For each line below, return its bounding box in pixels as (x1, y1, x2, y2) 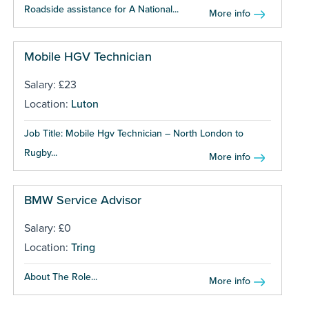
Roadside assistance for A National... (23, 3, 179, 15)
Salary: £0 (23, 221, 71, 235)
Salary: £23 (23, 77, 77, 92)
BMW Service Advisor (23, 192, 141, 208)
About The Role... (23, 270, 97, 283)
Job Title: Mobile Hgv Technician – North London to (23, 127, 243, 139)
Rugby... (23, 146, 57, 159)
